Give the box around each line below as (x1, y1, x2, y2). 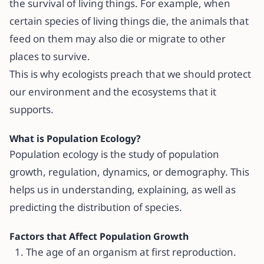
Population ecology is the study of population (9, 147, 219, 161)
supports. (9, 103, 54, 116)
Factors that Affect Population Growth (9, 230, 189, 243)
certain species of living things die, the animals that (9, 14, 249, 28)
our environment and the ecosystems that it (9, 85, 216, 98)
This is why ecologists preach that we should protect (9, 67, 251, 81)
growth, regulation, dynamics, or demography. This (9, 165, 249, 179)
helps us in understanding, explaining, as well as (9, 183, 236, 196)
